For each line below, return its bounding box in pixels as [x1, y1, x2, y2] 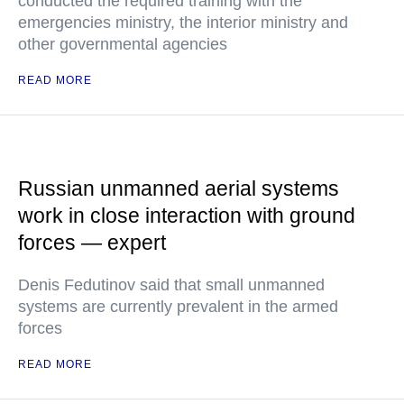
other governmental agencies [18, 35, 227, 53]
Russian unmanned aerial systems [18, 177, 339, 200]
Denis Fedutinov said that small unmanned [18, 276, 325, 294]
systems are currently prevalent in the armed [18, 298, 338, 316]
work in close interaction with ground [18, 204, 355, 227]
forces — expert [18, 231, 166, 254]
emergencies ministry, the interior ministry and [18, 14, 348, 32]
